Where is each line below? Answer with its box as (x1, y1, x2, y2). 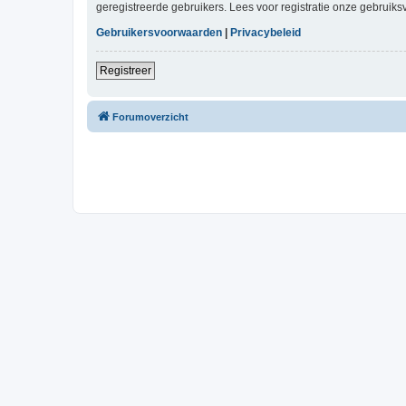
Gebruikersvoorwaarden (96, 25, 222, 39)
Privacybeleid (230, 25, 301, 39)
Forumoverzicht (112, 111, 188, 122)
